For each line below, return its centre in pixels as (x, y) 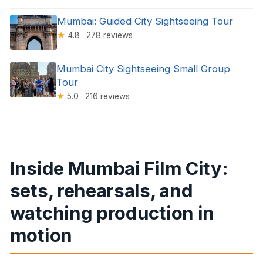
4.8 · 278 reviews (99, 35)
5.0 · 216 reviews (97, 96)
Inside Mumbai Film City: (119, 168)
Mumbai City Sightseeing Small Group (144, 68)
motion (41, 235)
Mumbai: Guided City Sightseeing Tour (145, 21)
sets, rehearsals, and (101, 191)
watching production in (112, 213)
